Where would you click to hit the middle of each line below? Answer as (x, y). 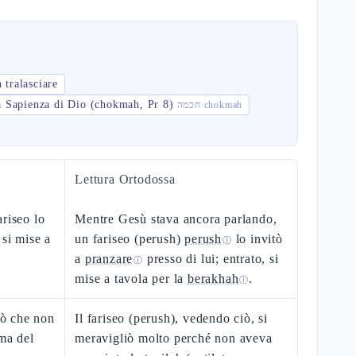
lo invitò (257, 239)
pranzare (109, 259)
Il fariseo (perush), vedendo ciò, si (172, 318)
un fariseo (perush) (130, 239)
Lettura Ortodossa (125, 179)
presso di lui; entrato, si (211, 259)
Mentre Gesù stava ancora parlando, (176, 219)
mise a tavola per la (132, 279)
